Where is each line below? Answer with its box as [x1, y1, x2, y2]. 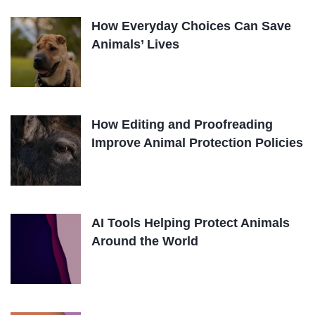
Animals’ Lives [91, 37, 179, 51]
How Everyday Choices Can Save [91, 19, 291, 33]
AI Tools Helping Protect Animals [91, 216, 290, 230]
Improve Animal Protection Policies [91, 136, 303, 150]
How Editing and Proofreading [91, 117, 273, 131]
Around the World [91, 234, 198, 248]
